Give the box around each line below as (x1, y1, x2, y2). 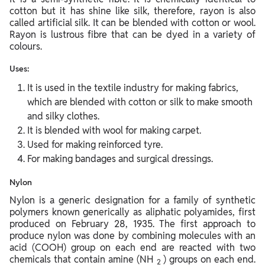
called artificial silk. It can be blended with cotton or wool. (9, 16, 256, 29)
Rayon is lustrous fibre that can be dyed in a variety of (9, 28, 256, 41)
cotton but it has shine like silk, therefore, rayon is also (9, 4, 256, 17)
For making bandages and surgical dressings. (27, 152, 213, 165)
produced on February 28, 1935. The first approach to (9, 217, 256, 230)
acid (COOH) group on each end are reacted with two (9, 241, 256, 254)
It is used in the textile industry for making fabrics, (27, 81, 238, 94)
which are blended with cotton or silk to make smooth (27, 95, 253, 108)
